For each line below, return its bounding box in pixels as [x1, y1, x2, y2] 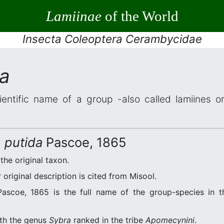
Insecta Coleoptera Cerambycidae [22, 32, 202, 45]
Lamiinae [45, 7, 101, 24]
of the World [101, 7, 178, 24]
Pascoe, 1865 [42, 134, 126, 150]
